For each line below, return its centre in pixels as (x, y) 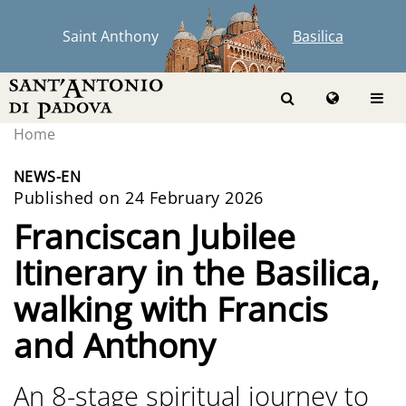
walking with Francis (171, 309)
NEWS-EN (48, 177)
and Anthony (115, 345)
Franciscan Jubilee (155, 236)
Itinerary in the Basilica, (197, 272)
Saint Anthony (111, 36)
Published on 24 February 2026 (139, 198)
